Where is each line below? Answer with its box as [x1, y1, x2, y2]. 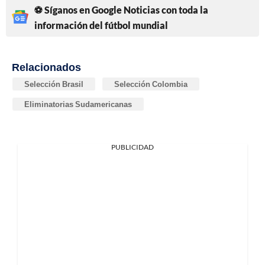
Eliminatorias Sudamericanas [24, 99, 132, 109]
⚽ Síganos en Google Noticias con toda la [34, 4, 208, 15]
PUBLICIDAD [111, 142, 154, 151]
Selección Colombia [114, 79, 188, 89]
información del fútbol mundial [34, 19, 168, 31]
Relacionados [12, 60, 81, 73]
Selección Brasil [24, 79, 83, 89]
